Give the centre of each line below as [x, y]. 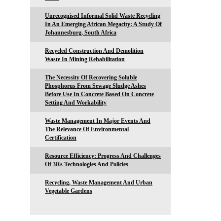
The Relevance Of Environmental [87, 129]
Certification [61, 137]
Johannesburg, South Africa [81, 32]
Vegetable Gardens [69, 191]
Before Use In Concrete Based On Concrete [99, 94]
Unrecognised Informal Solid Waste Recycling [103, 16]
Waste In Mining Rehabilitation [85, 59]
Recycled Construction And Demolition [94, 51]
